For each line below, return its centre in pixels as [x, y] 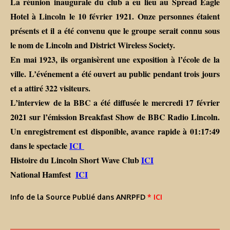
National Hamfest [43, 175]
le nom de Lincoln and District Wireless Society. [93, 45]
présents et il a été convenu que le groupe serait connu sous [115, 31]
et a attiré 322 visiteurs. [50, 88]
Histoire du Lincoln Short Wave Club [76, 160]
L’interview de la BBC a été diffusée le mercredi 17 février [115, 103]
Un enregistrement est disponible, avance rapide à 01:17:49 [115, 131]
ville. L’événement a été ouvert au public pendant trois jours [115, 74]
